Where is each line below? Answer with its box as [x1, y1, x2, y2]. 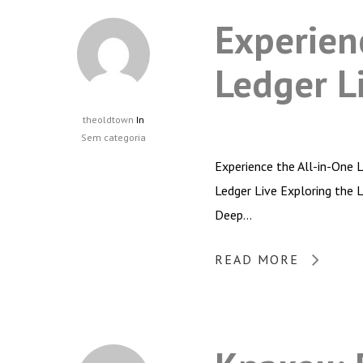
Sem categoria [81, 130, 146, 143]
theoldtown [83, 113, 134, 126]
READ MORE [215, 250, 299, 267]
